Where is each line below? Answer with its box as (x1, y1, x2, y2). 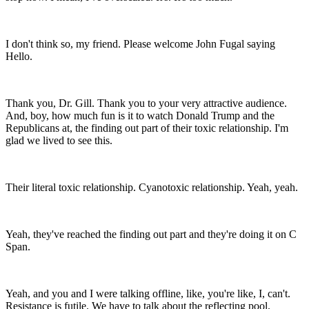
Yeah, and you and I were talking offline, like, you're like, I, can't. (6, 288, 290, 300)
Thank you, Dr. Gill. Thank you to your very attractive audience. (6, 97, 287, 110)
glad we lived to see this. (6, 134, 112, 147)
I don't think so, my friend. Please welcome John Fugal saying (6, 38, 275, 50)
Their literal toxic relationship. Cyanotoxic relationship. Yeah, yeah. (6, 181, 298, 194)
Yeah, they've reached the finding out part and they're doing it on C (6, 228, 297, 241)
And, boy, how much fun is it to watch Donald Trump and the (6, 110, 275, 122)
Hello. (6, 50, 32, 63)
